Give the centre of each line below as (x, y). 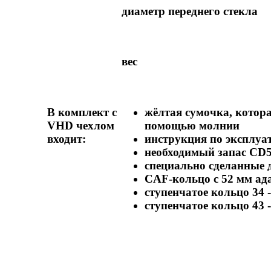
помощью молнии (192, 125)
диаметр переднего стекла (189, 11)
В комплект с (82, 112)
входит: (66, 139)
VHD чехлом (80, 125)
